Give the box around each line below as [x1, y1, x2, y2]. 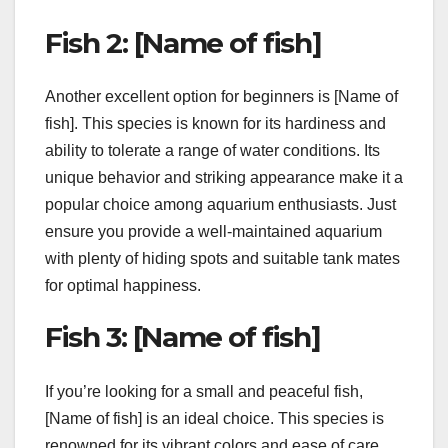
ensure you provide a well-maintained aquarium [45, 223, 382, 241]
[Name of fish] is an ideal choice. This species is [45, 409, 384, 427]
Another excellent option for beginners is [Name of [45, 88, 398, 106]
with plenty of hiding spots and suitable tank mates [45, 250, 400, 268]
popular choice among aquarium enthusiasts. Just [45, 196, 396, 214]
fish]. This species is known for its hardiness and [45, 115, 386, 133]
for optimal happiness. [45, 277, 201, 295]
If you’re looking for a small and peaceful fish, [45, 382, 363, 400]
